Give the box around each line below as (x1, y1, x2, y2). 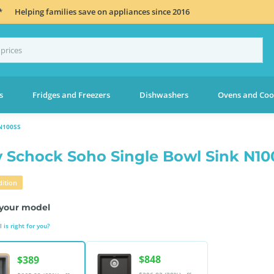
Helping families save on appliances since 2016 (15, 6, 190, 17)
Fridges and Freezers (32, 89, 110, 100)
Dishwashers (139, 89, 188, 100)
